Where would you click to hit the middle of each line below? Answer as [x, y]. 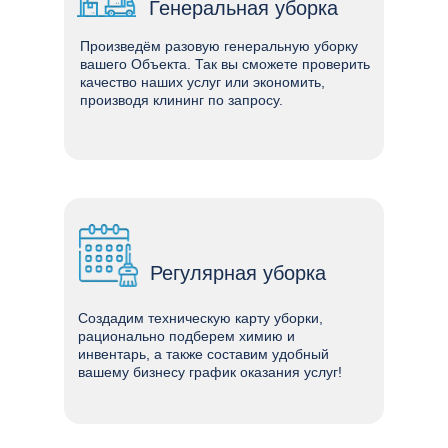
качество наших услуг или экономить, [202, 82]
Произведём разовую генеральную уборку [219, 46]
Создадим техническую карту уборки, [200, 318]
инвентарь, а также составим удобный [203, 354]
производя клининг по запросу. [181, 100]
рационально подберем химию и [186, 336]
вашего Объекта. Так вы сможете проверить [225, 64]
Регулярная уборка [238, 273]
